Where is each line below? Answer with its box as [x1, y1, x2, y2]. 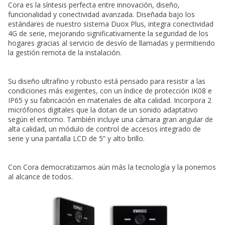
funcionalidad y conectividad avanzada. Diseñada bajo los [8, 10, 195, 20]
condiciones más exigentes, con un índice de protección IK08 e [8, 86, 212, 96]
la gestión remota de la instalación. [8, 48, 122, 58]
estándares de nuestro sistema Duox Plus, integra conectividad [8, 19, 213, 29]
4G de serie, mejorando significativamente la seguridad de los [8, 29, 208, 39]
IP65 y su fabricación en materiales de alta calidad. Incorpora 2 [8, 95, 211, 105]
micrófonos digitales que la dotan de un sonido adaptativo [8, 105, 198, 115]
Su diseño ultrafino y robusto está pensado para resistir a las [8, 76, 205, 86]
